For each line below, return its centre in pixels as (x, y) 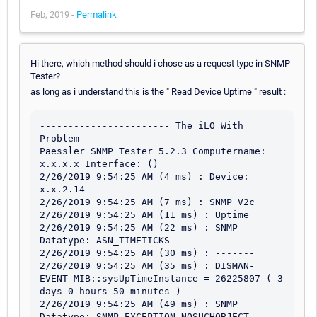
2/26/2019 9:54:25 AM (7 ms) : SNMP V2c (147, 202)
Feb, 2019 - (53, 14)
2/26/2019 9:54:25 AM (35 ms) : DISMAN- (147, 265)
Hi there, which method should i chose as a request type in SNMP (160, 63)
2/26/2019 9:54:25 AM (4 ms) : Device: (144, 176)
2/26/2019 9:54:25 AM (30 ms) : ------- (147, 253)
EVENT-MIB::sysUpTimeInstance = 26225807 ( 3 (161, 278)
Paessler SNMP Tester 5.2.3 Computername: (153, 151)
